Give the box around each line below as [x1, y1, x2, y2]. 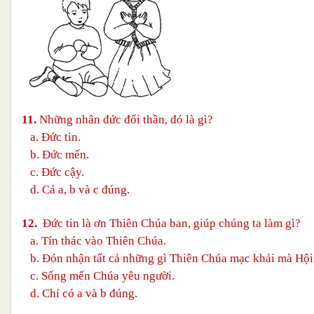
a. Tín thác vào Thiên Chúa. [22, 233, 166, 247]
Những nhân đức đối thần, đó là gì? [36, 112, 213, 126]
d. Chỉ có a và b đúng [22, 286, 135, 300]
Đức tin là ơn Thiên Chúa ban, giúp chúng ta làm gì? [37, 216, 301, 230]
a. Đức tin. [22, 130, 81, 144]
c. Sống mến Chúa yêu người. [22, 268, 175, 282]
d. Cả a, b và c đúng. [22, 182, 130, 196]
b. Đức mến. [22, 147, 89, 161]
